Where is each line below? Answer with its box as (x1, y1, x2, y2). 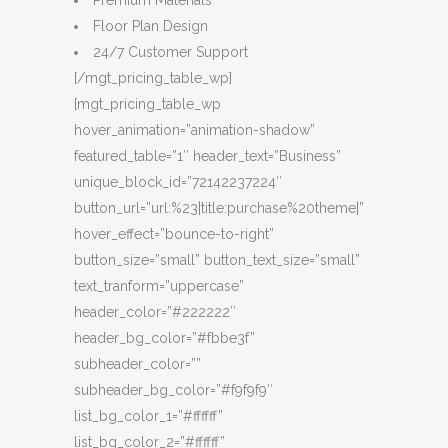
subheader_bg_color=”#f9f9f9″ (74, 382, 273, 399)
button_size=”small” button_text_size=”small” (74, 252, 360, 269)
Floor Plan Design (93, 18, 208, 35)
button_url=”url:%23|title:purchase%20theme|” (74, 200, 364, 217)
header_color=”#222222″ (74, 304, 236, 321)
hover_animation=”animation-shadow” (74, 122, 315, 139)
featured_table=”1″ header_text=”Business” (74, 148, 341, 165)
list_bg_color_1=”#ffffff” (74, 408, 223, 425)
